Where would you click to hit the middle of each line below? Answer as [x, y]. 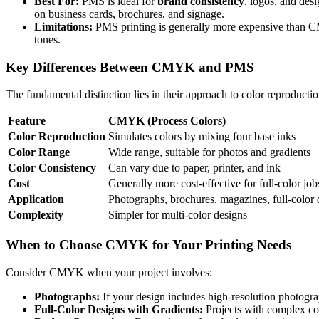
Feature [27, 121]
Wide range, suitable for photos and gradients [209, 152]
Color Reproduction [57, 137]
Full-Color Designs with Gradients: [119, 309]
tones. [47, 39]
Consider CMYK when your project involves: [109, 272]
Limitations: [63, 26]
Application [36, 199]
